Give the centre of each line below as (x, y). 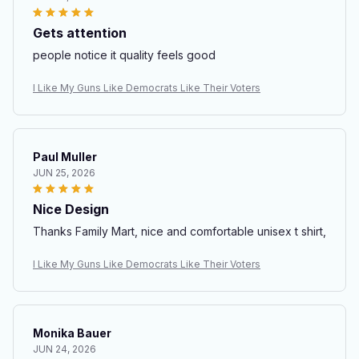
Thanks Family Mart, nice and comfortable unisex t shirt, (234, 231)
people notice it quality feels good (124, 55)
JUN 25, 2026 (64, 173)
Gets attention (80, 33)
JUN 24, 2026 (65, 349)
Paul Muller (65, 157)
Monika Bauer (72, 333)
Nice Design (71, 209)
